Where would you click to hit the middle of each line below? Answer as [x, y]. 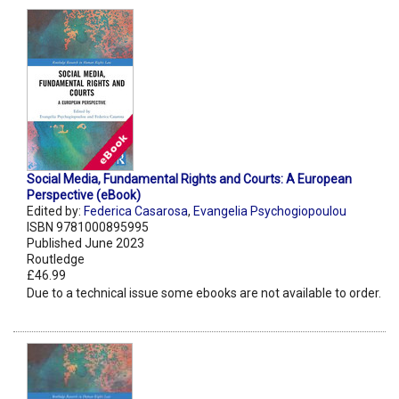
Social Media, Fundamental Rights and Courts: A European [189, 179]
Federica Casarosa [136, 212]
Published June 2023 [85, 244]
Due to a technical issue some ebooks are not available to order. [204, 293]
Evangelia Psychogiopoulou [270, 212]
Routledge [56, 260]
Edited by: [55, 212]
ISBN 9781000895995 [88, 228]
